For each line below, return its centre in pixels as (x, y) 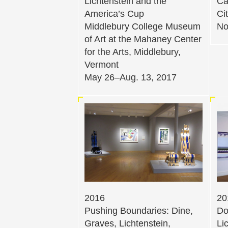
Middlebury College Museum (142, 27)
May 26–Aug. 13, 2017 (131, 78)
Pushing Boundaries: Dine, (139, 211)
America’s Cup (114, 14)
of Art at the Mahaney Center (143, 39)
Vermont (102, 65)
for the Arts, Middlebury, (133, 52)
